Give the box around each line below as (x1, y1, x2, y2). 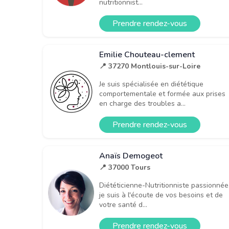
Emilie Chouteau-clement (99, 49, 195, 60)
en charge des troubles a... (99, 98, 186, 108)
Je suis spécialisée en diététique (99, 79, 203, 89)
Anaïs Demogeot (99, 150, 163, 162)
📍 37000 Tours (99, 162, 150, 172)
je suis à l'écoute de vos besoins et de (99, 190, 223, 200)
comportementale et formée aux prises (99, 88, 225, 99)
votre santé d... (99, 199, 147, 210)
